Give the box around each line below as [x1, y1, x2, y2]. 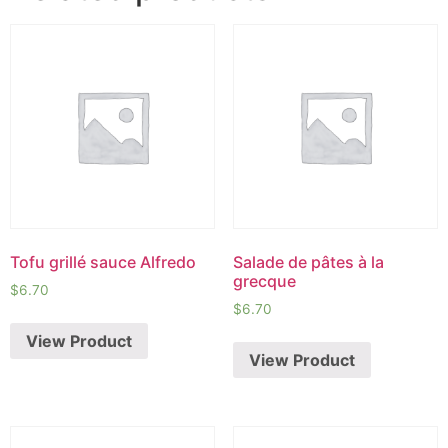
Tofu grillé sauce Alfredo [10, 252, 196, 273]
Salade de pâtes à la [232, 252, 384, 273]
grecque [232, 271, 296, 292]
